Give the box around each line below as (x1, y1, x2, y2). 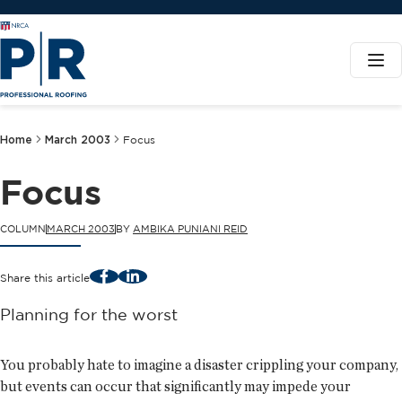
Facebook (102, 268, 157, 281)
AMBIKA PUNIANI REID (133, 223, 248, 234)
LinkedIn (131, 268, 176, 281)
